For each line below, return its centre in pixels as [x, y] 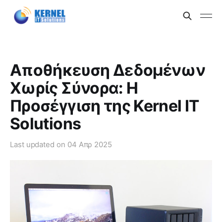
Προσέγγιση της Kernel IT [105, 106]
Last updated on [39, 144]
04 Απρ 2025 [89, 144]
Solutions [46, 124]
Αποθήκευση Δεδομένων [108, 70]
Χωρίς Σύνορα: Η [74, 88]
